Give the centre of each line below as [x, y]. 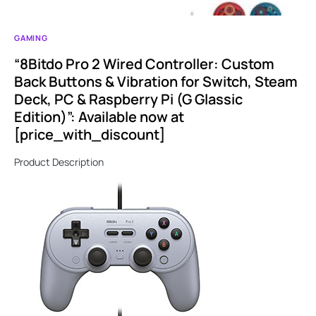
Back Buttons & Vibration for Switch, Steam [156, 82]
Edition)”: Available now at [99, 117]
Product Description [60, 162]
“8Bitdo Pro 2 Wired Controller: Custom [144, 64]
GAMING [31, 38]
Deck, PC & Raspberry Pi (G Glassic [128, 99]
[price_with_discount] [90, 135]
